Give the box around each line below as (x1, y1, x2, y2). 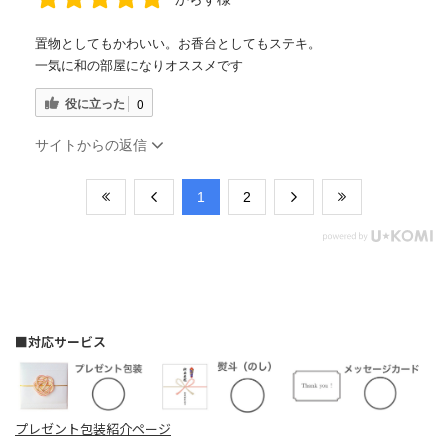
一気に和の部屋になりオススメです (35, 58, 243, 74)
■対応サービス (15, 332, 106, 352)
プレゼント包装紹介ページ (15, 419, 171, 439)
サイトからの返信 (35, 137, 151, 154)
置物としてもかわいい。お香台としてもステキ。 (35, 36, 321, 52)
